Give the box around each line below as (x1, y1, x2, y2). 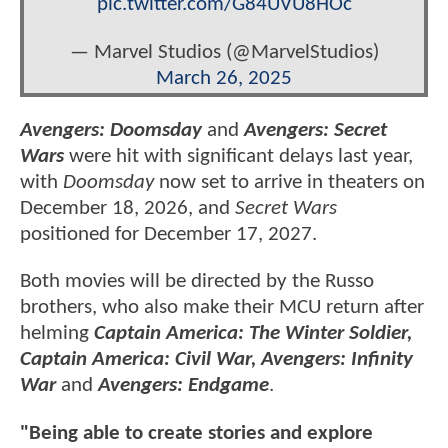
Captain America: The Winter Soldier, (94, 323, 412, 345)
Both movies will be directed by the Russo (20, 271, 374, 293)
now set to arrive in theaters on (154, 172, 425, 194)
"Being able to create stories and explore (20, 422, 373, 444)
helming (20, 323, 94, 345)
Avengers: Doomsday (20, 120, 207, 142)
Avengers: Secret (239, 120, 387, 142)
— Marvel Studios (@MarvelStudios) (69, 41, 379, 63)
